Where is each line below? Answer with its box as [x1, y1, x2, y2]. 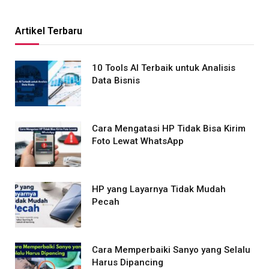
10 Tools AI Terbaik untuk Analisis [92, 62, 235, 73]
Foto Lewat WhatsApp [92, 135, 184, 147]
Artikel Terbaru [15, 25, 82, 37]
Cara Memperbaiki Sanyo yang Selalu [92, 244, 250, 255]
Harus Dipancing [92, 256, 163, 268]
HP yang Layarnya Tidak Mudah [92, 183, 226, 195]
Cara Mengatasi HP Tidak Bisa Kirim [92, 122, 246, 134]
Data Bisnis [92, 74, 140, 86]
